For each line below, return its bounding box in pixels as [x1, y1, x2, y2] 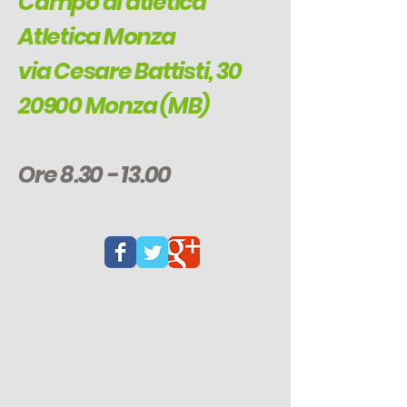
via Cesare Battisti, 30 [18, 55, 242, 87]
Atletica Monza [18, 21, 175, 53]
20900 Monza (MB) [18, 90, 209, 122]
